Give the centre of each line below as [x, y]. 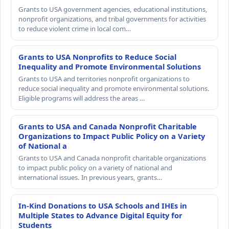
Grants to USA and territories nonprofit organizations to [104, 79]
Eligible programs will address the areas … [82, 98]
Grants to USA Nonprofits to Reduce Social [97, 57]
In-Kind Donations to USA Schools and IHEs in [103, 206]
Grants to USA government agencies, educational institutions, [113, 9]
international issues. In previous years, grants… [90, 178]
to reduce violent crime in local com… [75, 29]
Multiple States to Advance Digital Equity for [100, 215]
